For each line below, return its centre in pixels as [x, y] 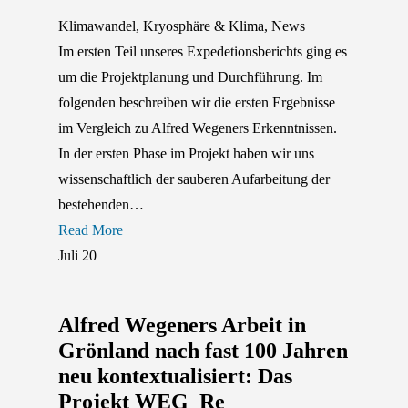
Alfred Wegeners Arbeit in [182, 325]
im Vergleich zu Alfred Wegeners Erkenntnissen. [198, 127]
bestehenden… [101, 204]
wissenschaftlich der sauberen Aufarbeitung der [194, 178]
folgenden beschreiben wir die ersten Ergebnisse [197, 102]
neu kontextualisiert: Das [175, 376]
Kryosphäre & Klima [204, 25]
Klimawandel [97, 25]
